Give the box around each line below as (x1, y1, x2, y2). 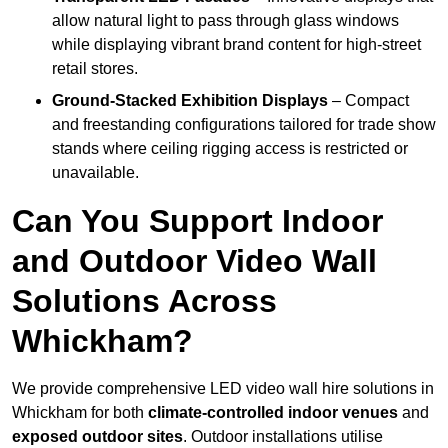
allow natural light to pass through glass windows (52, 12, 399, 30)
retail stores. (52, 60, 138, 78)
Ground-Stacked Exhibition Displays (52, 92, 328, 110)
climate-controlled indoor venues (148, 404, 398, 422)
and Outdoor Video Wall (12, 243, 377, 280)
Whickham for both (12, 404, 148, 422)
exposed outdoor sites (12, 428, 183, 446)
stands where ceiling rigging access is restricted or (52, 140, 408, 158)
